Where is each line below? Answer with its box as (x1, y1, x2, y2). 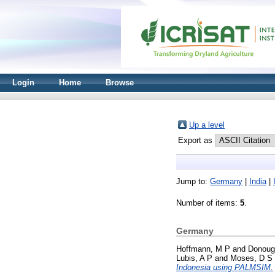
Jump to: (176, 177, 210, 186)
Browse (106, 78, 134, 87)
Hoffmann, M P (176, 244, 230, 254)
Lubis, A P (176, 253, 212, 263)
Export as (178, 136, 215, 145)
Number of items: (176, 198, 240, 207)
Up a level (189, 120, 225, 130)
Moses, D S (230, 253, 273, 263)
